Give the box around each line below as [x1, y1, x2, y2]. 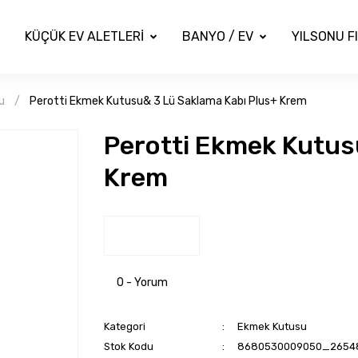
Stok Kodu [103, 340, 153, 352]
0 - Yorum [116, 276, 168, 289]
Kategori [103, 320, 145, 332]
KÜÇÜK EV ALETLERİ [24, 29, 144, 44]
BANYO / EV [181, 29, 253, 44]
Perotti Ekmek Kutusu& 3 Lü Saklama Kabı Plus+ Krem [30, 94, 307, 108]
